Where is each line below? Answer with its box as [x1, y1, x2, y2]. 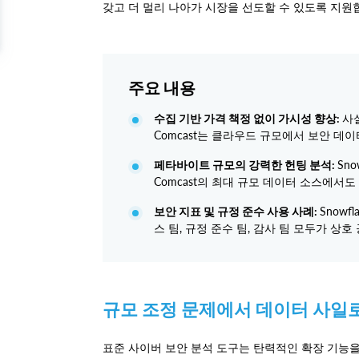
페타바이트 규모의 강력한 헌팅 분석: [154, 158, 337, 172]
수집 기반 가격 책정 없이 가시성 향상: [154, 111, 342, 126]
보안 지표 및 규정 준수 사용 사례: [154, 204, 320, 219]
